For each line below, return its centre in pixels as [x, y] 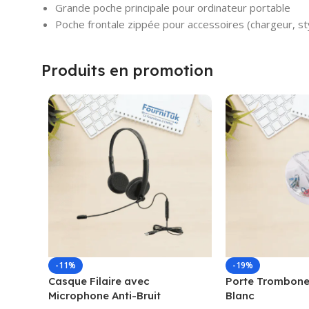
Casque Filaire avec [99, 281]
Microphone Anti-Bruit [104, 296]
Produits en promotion [127, 70]
